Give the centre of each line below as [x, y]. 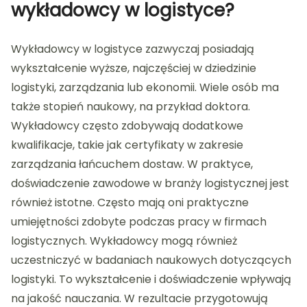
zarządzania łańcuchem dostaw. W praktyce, [132, 164]
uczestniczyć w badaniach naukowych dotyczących [151, 260]
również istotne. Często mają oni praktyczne [130, 203]
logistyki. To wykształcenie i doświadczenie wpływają [151, 280]
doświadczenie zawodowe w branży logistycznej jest [150, 184]
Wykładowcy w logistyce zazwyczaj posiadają [133, 49]
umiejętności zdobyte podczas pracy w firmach [139, 222]
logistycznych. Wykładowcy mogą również [124, 241]
